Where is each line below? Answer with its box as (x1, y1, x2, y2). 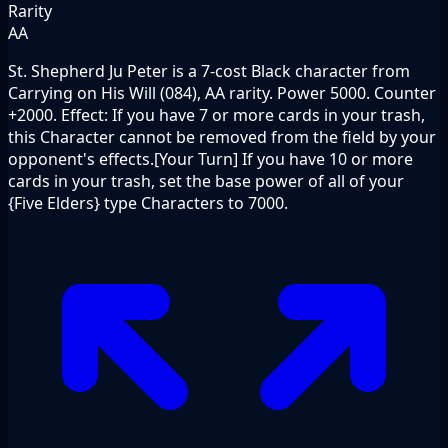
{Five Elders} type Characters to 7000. (8, 191, 288, 214)
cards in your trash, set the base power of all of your (8, 169, 404, 192)
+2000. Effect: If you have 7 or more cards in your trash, (8, 103, 425, 126)
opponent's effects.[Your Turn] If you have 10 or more (8, 147, 413, 170)
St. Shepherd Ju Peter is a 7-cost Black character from (8, 59, 410, 82)
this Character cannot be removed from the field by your (8, 125, 436, 148)
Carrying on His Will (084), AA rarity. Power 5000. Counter (8, 81, 436, 104)
